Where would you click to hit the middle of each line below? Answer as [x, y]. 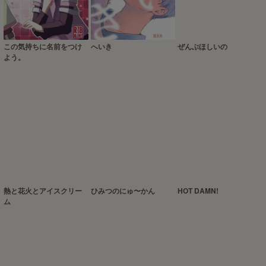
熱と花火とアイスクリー [43, 190]
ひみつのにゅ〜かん [123, 190]
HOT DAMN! [198, 190]
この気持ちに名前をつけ [43, 46]
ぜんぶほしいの [203, 46]
